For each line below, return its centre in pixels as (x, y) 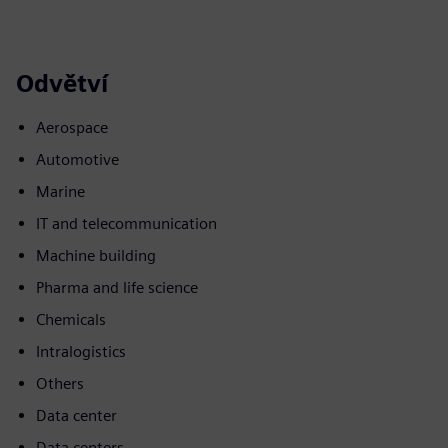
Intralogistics (81, 351)
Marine (60, 191)
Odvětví (62, 83)
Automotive (77, 159)
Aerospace (72, 127)
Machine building (96, 255)
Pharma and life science (117, 287)
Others (60, 383)
